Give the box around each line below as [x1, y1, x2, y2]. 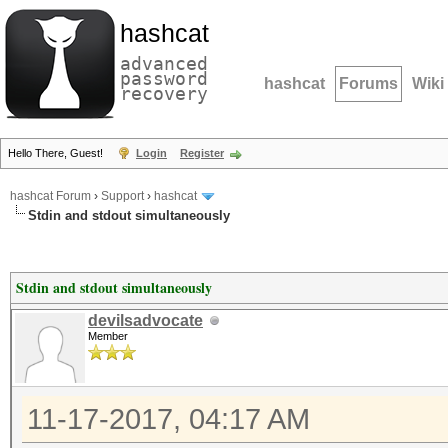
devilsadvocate [88, 312, 203, 329]
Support [101, 189, 144, 204]
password [120, 68, 208, 89]
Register [180, 147, 224, 159]
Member [88, 330, 128, 342]
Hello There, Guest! [8, 147, 106, 159]
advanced [120, 53, 208, 74]
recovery [120, 83, 208, 104]
